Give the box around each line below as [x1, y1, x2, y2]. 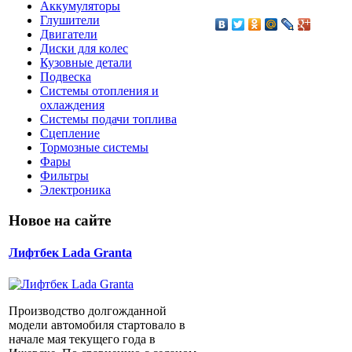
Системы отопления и [40, 84, 159, 98]
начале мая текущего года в [9, 332, 156, 346]
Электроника [40, 183, 111, 197]
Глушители [40, 13, 100, 27]
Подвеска [40, 70, 91, 84]
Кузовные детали [40, 56, 132, 70]
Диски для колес [40, 42, 128, 56]
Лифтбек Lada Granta [9, 246, 132, 260]
